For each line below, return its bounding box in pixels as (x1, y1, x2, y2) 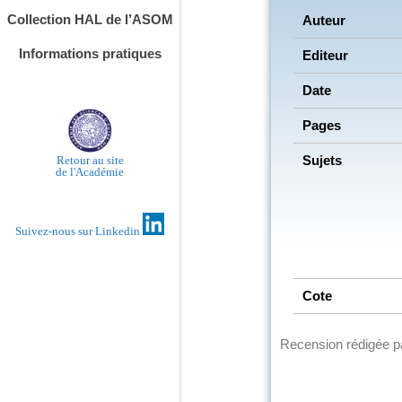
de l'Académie (56, 165, 124, 179)
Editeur (302, 47, 348, 63)
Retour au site (56, 153, 124, 168)
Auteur (302, 12, 345, 28)
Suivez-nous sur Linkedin (15, 223, 143, 238)
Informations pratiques (18, 45, 162, 61)
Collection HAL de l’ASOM (6, 11, 173, 27)
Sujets (302, 152, 342, 168)
